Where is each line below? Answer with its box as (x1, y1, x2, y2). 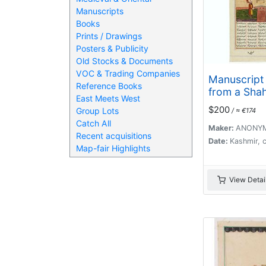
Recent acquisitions (75, 130, 151, 141)
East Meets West (75, 93, 140, 103)
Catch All (75, 118, 111, 128)
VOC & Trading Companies (75, 68, 180, 78)
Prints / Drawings (75, 30, 142, 41)
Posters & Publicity (75, 43, 148, 53)
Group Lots (75, 105, 119, 116)
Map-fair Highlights (75, 142, 150, 153)
